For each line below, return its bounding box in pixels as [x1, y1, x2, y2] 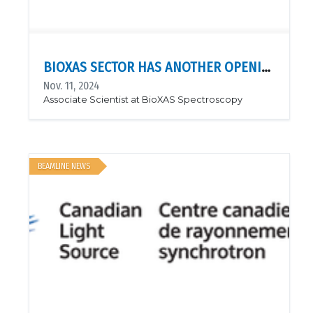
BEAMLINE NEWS [38, 161, 90, 171]
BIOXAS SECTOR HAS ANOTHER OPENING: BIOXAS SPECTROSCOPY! [261, 59, 270, 75]
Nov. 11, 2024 [43, 79, 100, 92]
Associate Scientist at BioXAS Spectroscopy [43, 94, 242, 105]
